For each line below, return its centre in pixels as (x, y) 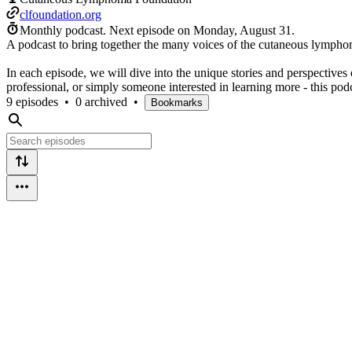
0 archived (101, 101)
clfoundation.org (60, 14)
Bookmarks (177, 102)
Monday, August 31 (242, 30)
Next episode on (151, 30)
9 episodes (32, 101)
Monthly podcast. (63, 30)
